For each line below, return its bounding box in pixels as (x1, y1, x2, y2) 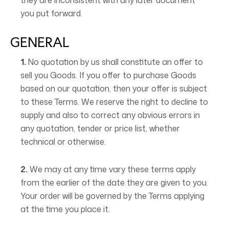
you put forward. (20, 8, 82, 19)
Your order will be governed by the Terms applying (20, 190, 204, 201)
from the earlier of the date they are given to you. (20, 177, 208, 188)
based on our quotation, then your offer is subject (20, 83, 207, 94)
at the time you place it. (20, 203, 110, 215)
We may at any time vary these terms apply (28, 164, 196, 175)
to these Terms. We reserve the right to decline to (20, 96, 208, 107)
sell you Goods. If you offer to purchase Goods (20, 70, 196, 81)
